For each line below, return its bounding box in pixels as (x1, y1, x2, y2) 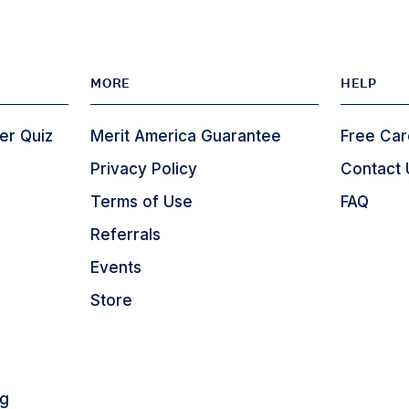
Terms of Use (90, 193, 194, 211)
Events (90, 258, 142, 277)
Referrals (90, 225, 162, 244)
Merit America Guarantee (90, 127, 282, 145)
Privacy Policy (90, 160, 198, 178)
